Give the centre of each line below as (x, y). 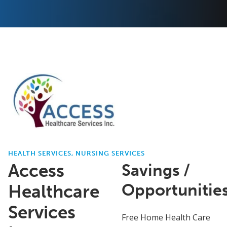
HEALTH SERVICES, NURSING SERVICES (77, 153)
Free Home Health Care (166, 217)
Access (36, 171)
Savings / (156, 170)
